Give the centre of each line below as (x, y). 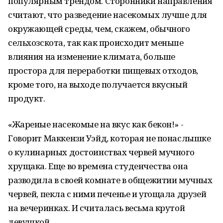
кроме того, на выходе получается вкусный (98, 84)
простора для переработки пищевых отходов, (103, 70)
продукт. (27, 98)
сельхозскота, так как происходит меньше (96, 43)
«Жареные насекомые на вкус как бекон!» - (96, 124)
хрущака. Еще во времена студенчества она (98, 166)
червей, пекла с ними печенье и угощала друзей (107, 194)
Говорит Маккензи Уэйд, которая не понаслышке (110, 138)
